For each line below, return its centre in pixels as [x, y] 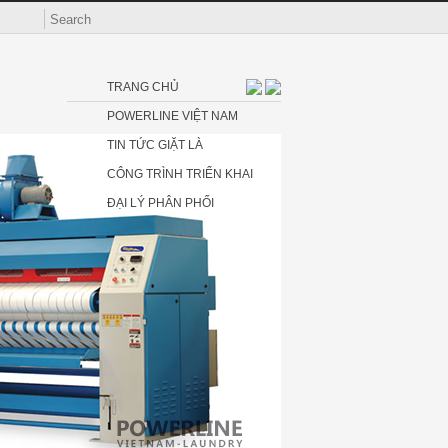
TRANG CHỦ [143, 87]
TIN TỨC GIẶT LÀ [155, 145]
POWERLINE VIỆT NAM [172, 116]
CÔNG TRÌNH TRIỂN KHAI [180, 174]
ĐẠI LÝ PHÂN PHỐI [160, 203]
